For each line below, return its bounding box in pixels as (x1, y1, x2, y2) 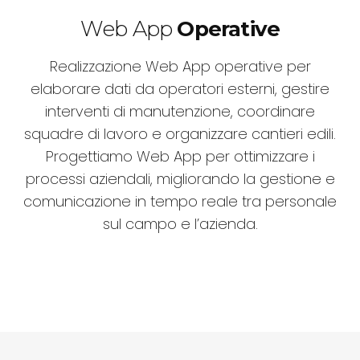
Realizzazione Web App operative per (49, 56, 311, 77)
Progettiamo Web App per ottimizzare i (45, 146, 315, 167)
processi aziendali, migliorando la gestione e (25, 169, 335, 190)
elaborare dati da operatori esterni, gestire (31, 79, 329, 100)
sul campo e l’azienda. (102, 214, 258, 235)
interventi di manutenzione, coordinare (45, 101, 315, 122)
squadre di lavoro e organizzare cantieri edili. (24, 124, 336, 145)
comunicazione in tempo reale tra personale (23, 191, 337, 212)
